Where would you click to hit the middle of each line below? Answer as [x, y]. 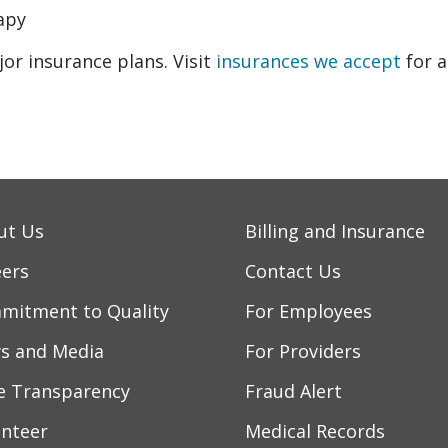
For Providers [303, 350]
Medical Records [315, 430]
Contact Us [293, 270]
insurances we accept [308, 60]
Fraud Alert [293, 390]
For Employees [308, 310]
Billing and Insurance [335, 230]
